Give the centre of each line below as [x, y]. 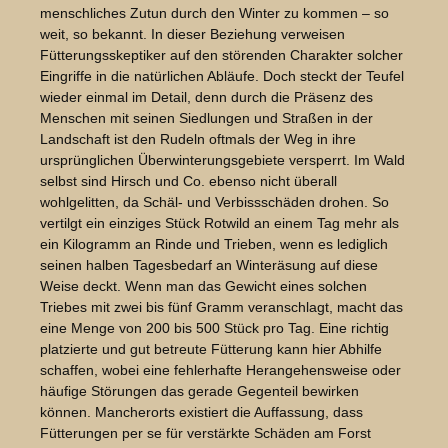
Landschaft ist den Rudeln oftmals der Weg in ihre [198, 139]
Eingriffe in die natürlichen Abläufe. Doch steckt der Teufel [222, 76]
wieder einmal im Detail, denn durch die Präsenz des [206, 97]
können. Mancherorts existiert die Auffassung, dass [201, 412]
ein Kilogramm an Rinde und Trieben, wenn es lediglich [214, 244]
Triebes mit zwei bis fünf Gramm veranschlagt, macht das [221, 307]
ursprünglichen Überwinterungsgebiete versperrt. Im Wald [222, 160]
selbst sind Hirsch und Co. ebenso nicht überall [188, 181]
